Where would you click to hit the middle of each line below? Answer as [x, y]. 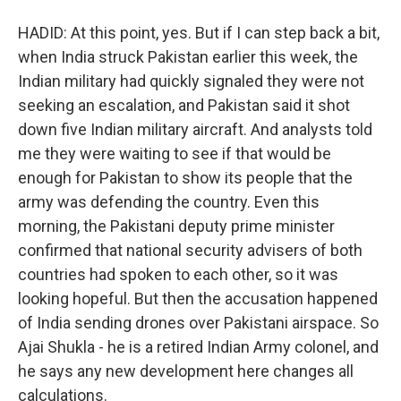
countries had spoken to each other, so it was [178, 274]
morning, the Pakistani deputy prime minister [176, 226]
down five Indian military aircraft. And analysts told [195, 129]
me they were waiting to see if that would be [175, 154]
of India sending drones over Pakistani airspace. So [198, 323]
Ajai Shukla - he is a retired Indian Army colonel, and [198, 347]
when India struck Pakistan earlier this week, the [188, 57]
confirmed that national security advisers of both [190, 250]
